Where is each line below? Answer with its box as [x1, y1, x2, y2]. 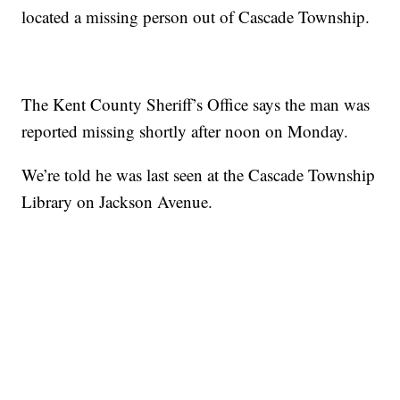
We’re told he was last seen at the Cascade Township [21, 163, 376, 187]
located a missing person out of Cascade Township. [21, 5, 371, 29]
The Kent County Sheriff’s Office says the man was [21, 93, 371, 116]
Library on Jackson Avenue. [21, 190, 213, 213]
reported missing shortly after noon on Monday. [21, 120, 349, 143]
